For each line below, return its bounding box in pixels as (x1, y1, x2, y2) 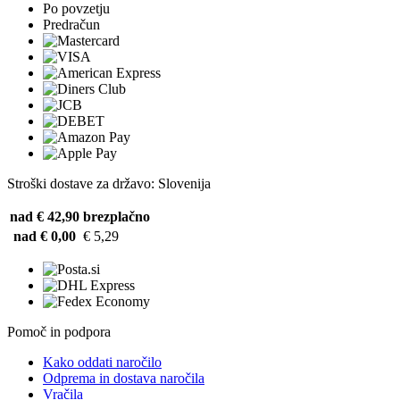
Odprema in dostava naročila (43, 371, 204, 387)
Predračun (43, 17, 100, 33)
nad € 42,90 (10, 209, 79, 225)
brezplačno (83, 209, 150, 225)
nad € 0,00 (13, 229, 76, 245)
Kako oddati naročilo (43, 354, 162, 371)
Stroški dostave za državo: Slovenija (7, 176, 211, 192)
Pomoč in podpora (7, 324, 111, 340)
